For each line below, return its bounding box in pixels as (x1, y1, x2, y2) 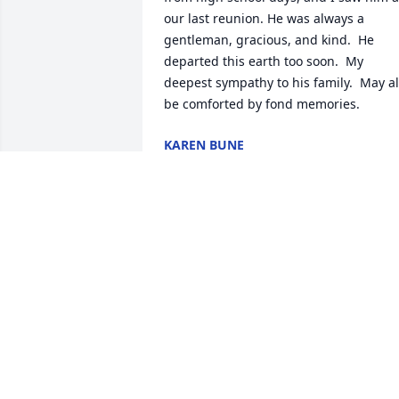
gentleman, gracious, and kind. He (164, 31, 374, 49)
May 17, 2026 (164, 154, 242, 172)
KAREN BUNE (164, 136, 244, 154)
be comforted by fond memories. (164, 95, 360, 113)
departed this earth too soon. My (164, 53, 363, 70)
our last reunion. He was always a (164, 10, 364, 28)
